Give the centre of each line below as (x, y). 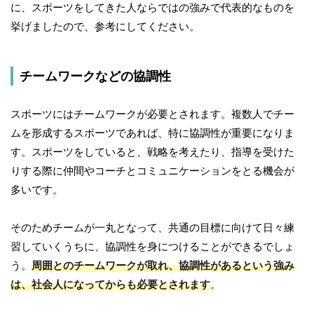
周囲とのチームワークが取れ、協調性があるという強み (163, 266)
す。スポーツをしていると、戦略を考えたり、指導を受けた (152, 152)
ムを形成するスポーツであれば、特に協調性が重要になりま (152, 133)
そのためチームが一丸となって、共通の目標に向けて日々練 (152, 228)
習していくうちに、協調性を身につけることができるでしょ (152, 247)
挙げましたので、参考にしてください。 (105, 27)
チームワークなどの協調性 (95, 76)
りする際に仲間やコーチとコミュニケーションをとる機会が (152, 171)
